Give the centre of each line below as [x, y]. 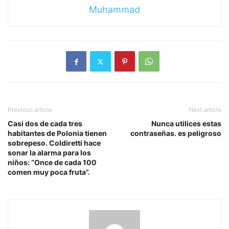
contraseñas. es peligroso [176, 133]
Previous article [30, 110]
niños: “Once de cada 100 [52, 163]
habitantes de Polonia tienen [57, 133]
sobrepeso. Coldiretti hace [54, 143]
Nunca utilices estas [186, 124]
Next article [205, 110]
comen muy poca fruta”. [49, 172]
